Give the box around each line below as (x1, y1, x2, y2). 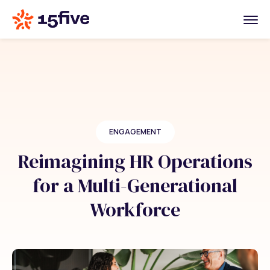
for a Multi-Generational (33, 172, 237, 199)
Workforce (90, 196, 180, 223)
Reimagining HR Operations (17, 148, 253, 175)
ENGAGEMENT (108, 127, 162, 137)
